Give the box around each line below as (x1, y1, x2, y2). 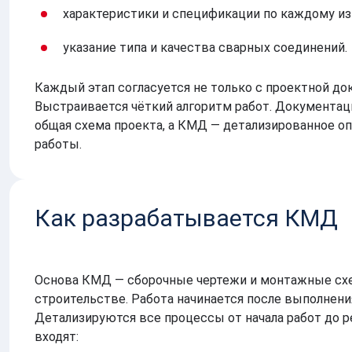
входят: (35, 328, 79, 344)
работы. (35, 136, 82, 152)
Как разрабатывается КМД (35, 203, 338, 232)
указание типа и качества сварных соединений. (63, 39, 347, 55)
